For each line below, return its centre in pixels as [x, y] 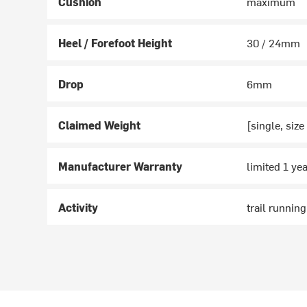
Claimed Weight [100, 125]
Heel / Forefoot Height [115, 43]
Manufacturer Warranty [121, 166]
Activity [78, 207]
